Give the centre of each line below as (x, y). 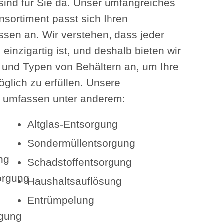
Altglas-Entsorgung (73, 124)
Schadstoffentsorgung (80, 162)
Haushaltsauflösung (75, 181)
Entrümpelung (61, 200)
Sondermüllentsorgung (82, 143)
